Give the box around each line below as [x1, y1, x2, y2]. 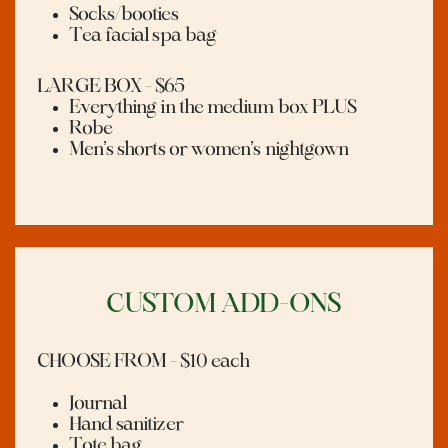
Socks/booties [68, 5, 178, 24]
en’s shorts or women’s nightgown [83, 140, 349, 159]
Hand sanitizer [68, 416, 183, 435]
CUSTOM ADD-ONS [106, 291, 341, 318]
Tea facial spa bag [68, 26, 217, 45]
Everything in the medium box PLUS [68, 98, 357, 117]
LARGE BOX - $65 [37, 77, 185, 96]
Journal [68, 395, 127, 414]
